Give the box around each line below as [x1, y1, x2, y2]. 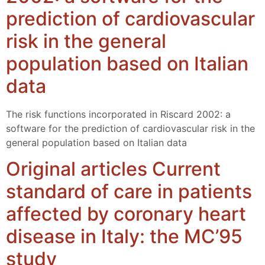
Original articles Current [6, 157, 221, 181]
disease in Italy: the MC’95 [6, 225, 243, 248]
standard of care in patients [6, 180, 252, 203]
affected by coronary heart [6, 202, 246, 226]
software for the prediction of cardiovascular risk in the [6, 122, 255, 135]
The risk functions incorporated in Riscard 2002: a [6, 108, 231, 121]
